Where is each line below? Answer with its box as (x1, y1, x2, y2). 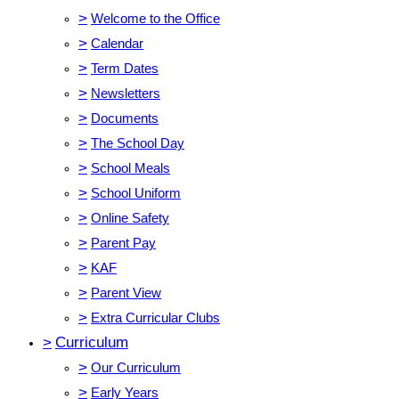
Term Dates (91, 61, 159, 77)
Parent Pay (91, 235, 156, 251)
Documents (91, 110, 159, 126)
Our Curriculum (91, 360, 181, 376)
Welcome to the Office (91, 11, 220, 27)
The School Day (91, 135, 184, 151)
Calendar (91, 36, 143, 52)
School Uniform (91, 185, 181, 201)
